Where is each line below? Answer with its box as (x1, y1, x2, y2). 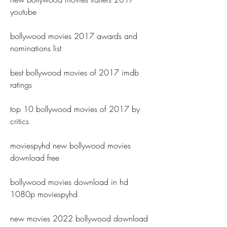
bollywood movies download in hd (10, 176, 128, 187)
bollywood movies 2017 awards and (10, 30, 137, 42)
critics (10, 116, 29, 127)
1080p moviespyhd (10, 188, 78, 200)
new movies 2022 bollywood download (10, 213, 148, 224)
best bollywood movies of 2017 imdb (10, 67, 139, 78)
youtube (10, 6, 36, 17)
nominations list (10, 43, 61, 54)
